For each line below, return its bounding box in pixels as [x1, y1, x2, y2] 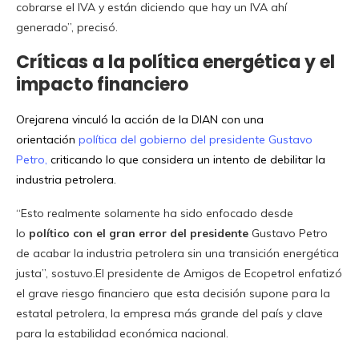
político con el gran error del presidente [29, 225, 248, 240]
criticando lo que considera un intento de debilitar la [50, 151, 325, 167]
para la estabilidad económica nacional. [16, 325, 228, 341]
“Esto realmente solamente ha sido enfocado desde [16, 205, 293, 220]
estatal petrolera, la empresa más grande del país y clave [16, 305, 323, 321]
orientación [16, 131, 79, 147]
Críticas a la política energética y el [16, 49, 335, 75]
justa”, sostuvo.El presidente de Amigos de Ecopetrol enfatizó [16, 265, 342, 280]
